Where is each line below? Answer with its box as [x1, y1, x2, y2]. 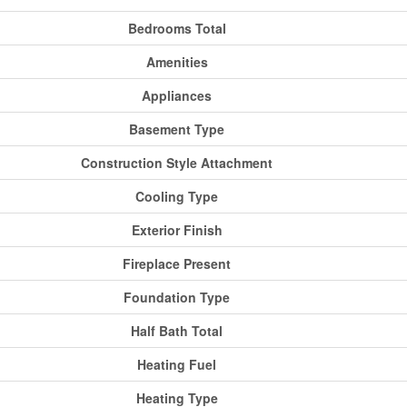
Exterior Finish [131, 221, 223, 240]
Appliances [142, 86, 212, 105]
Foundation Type [124, 288, 230, 307]
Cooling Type [135, 187, 218, 206]
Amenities [145, 53, 208, 72]
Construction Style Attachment [81, 154, 273, 173]
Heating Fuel [137, 355, 216, 374]
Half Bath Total [131, 322, 223, 341]
